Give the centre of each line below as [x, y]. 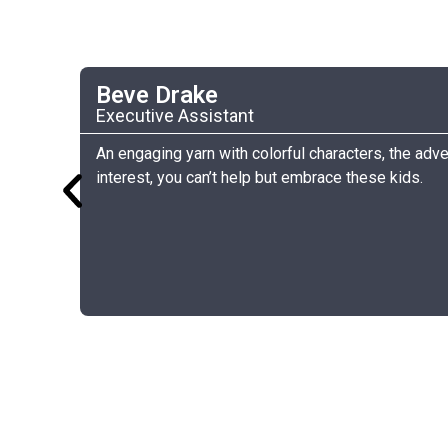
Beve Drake [157, 94]
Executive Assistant [175, 115]
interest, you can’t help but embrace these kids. [259, 177]
